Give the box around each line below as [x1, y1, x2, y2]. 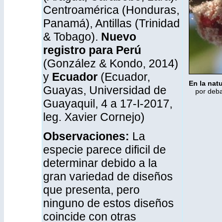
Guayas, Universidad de [43, 84, 166, 97]
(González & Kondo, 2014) [43, 57, 178, 70]
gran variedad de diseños [43, 170, 173, 183]
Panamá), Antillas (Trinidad [43, 17, 180, 30]
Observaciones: [43, 130, 132, 143]
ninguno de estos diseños [43, 197, 174, 210]
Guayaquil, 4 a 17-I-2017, [43, 97, 172, 110]
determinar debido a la [43, 157, 157, 169]
